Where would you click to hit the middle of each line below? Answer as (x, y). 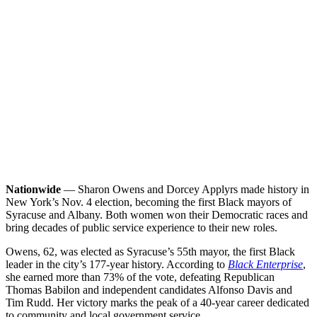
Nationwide (33, 189)
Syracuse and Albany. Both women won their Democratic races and (157, 214)
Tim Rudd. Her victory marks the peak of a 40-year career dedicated (157, 302)
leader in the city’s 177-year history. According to (117, 264)
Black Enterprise (265, 264)
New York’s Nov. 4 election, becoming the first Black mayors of (149, 202)
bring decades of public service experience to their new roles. (142, 227)
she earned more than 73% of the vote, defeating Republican (140, 277)
